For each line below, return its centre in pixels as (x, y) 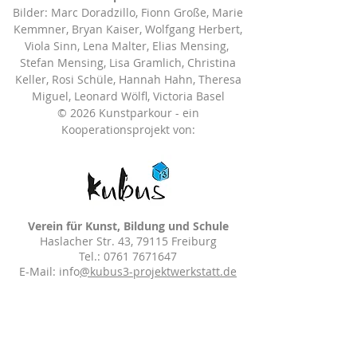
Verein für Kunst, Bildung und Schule (128, 226)
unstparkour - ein (152, 113)
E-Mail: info (49, 271)
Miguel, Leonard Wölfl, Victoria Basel (128, 96)
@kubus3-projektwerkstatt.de (158, 271)
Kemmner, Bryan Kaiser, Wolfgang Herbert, (128, 29)
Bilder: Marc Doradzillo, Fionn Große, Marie (128, 12)
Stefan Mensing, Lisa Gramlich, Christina (128, 63)
